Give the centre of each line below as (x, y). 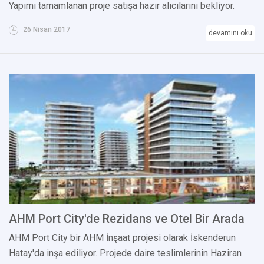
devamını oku (230, 33)
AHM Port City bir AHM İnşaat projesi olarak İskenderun (122, 237)
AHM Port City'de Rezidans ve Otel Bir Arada (127, 218)
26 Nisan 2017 (46, 29)
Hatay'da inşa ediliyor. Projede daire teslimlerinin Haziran (125, 253)
